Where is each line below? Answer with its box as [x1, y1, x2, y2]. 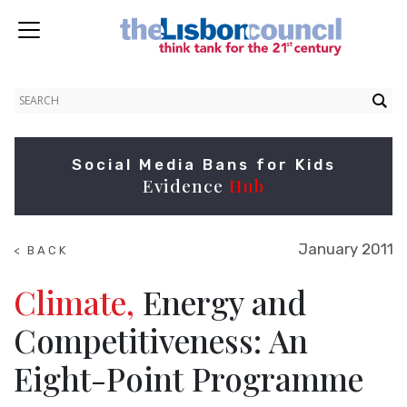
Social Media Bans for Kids [71, 155, 336, 174]
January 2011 [298, 240, 393, 258]
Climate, [14, 281, 134, 323]
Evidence [143, 174, 229, 197]
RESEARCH [14, 278, 96, 292]
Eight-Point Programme [14, 357, 363, 400]
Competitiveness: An [14, 319, 308, 362]
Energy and [134, 281, 306, 323]
